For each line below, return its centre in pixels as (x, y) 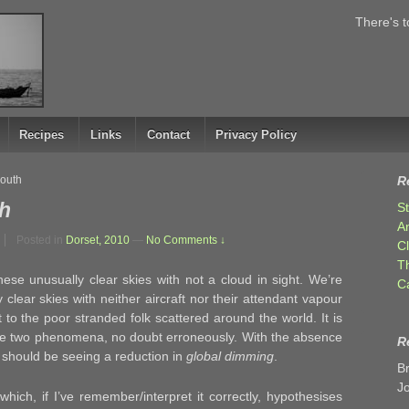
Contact (168, 135)
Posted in (41, 240)
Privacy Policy (257, 135)
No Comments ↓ (186, 240)
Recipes (42, 135)
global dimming (230, 357)
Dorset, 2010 (98, 240)
